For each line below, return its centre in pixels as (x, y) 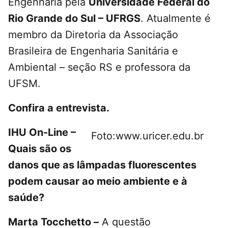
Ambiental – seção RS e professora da (99, 67)
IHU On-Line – (42, 133)
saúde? (26, 198)
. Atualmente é (176, 19)
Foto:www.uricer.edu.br (147, 136)
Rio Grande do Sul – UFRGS (74, 19)
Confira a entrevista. (59, 108)
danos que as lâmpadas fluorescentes (102, 165)
